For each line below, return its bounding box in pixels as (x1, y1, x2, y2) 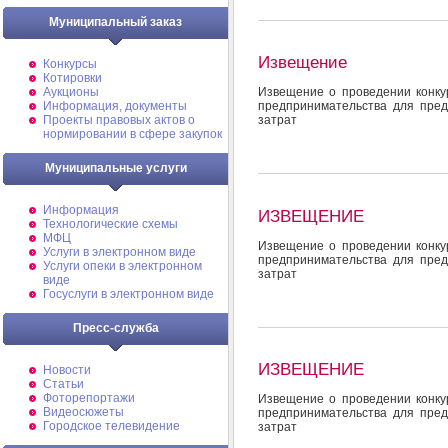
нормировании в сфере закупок (43, 127, 222, 141)
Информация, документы (43, 99, 187, 113)
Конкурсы (43, 57, 97, 71)
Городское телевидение (43, 419, 180, 433)
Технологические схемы (43, 217, 178, 231)
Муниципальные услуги (44, 161, 187, 175)
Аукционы (43, 85, 99, 99)
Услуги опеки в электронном (43, 259, 202, 273)
